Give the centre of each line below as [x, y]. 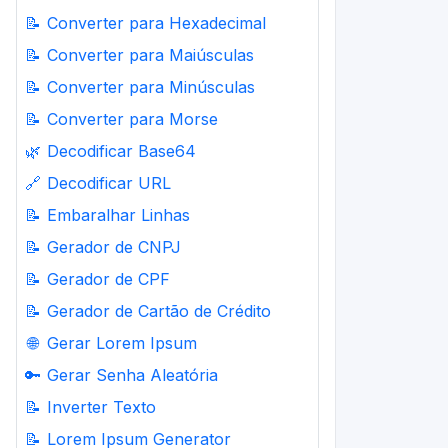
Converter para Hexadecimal [156, 23]
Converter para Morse [132, 119]
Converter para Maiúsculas [150, 55]
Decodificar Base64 [121, 151]
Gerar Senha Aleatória [132, 375]
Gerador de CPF [108, 279]
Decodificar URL [109, 183]
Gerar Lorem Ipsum [122, 343]
